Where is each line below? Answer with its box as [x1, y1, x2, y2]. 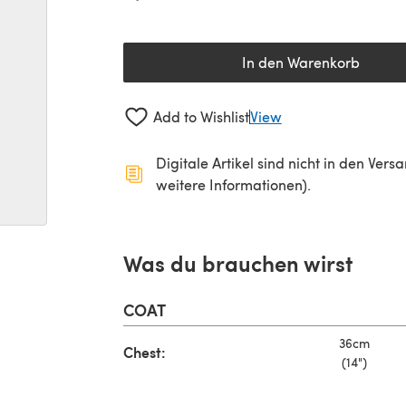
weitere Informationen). [156, 174, 311, 194]
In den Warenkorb [242, 53, 360, 72]
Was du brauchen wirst [123, 246, 353, 278]
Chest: [123, 341, 166, 362]
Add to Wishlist [152, 107, 249, 127]
